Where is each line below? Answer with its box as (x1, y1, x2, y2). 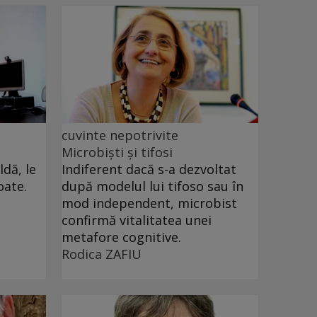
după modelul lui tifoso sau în (62, 178, 243, 195)
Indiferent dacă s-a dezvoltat (62, 161, 236, 178)
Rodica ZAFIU (62, 246, 142, 263)
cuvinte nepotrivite (62, 127, 178, 144)
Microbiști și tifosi (62, 144, 173, 161)
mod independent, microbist (62, 195, 237, 212)
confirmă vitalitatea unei (62, 212, 212, 229)
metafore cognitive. (62, 229, 181, 246)
